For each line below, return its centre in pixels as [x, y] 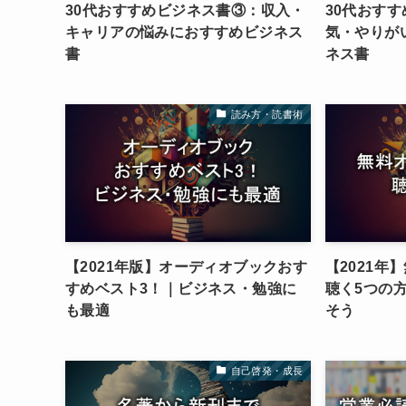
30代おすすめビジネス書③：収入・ [185, 11]
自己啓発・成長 [267, 370]
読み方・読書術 [267, 114]
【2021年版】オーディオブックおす [187, 267]
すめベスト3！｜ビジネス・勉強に [181, 289]
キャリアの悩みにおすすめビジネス [184, 33]
